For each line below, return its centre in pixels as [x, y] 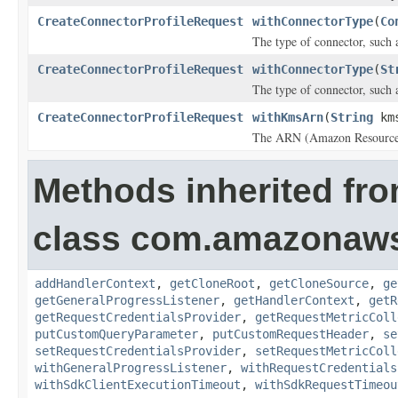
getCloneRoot [212, 283]
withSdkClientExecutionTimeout [138, 385]
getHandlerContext [294, 300]
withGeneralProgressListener [131, 368]
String [352, 117]
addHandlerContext [95, 283]
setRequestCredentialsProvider [138, 351]
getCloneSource [319, 283]
